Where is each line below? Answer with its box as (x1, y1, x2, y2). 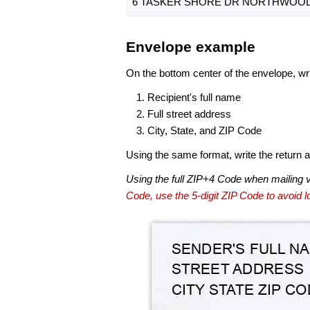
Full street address (147, 107, 231, 120)
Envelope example (126, 39, 255, 55)
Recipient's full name (147, 91, 241, 103)
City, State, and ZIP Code (147, 124, 262, 136)
